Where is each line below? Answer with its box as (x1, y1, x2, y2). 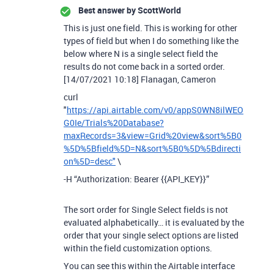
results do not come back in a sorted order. (64, 61, 225, 72)
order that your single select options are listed (64, 229, 239, 241)
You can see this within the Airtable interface (64, 260, 235, 272)
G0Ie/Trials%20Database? (64, 117, 164, 128)
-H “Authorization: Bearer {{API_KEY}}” (64, 173, 209, 185)
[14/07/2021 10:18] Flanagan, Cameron (64, 73, 216, 85)
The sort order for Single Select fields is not (64, 204, 228, 215)
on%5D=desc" (64, 155, 116, 167)
